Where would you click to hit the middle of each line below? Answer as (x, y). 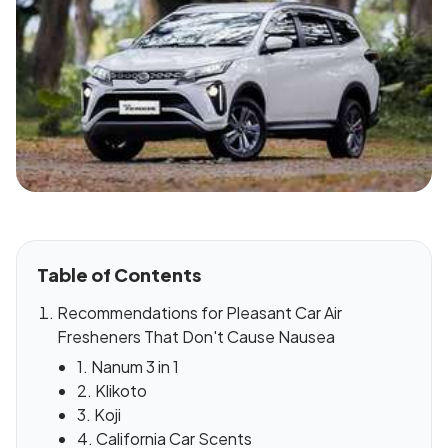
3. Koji (99, 415)
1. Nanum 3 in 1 (128, 367)
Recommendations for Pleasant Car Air (199, 313)
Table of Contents (119, 275)
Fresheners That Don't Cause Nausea (196, 337)
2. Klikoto (112, 391)
